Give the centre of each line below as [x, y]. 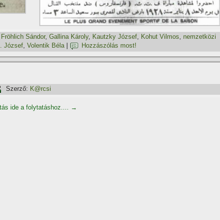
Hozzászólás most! [109, 46]
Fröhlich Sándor [23, 37]
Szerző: [17, 89]
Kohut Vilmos [160, 37]
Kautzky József [115, 37]
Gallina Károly [69, 37]
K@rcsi [41, 89]
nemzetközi [200, 37]
